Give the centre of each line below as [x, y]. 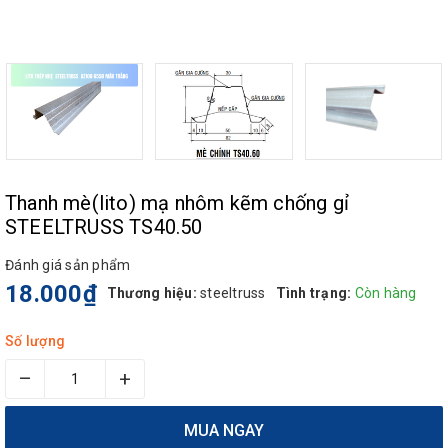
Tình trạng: [313, 292]
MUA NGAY [224, 431]
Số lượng [35, 340]
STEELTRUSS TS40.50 [104, 226]
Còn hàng [385, 292]
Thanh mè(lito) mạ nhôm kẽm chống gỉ [177, 202]
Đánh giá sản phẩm [68, 264]
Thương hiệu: [151, 292]
